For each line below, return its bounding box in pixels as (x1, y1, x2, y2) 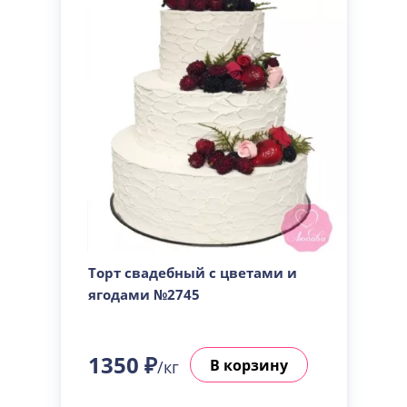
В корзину (209, 354, 288, 375)
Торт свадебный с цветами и (87, 263, 297, 282)
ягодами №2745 (87, 285, 200, 303)
